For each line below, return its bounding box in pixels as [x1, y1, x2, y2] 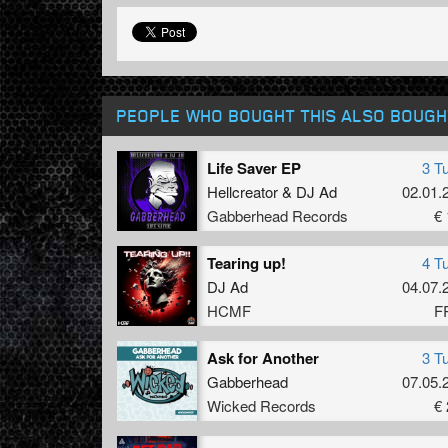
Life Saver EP [207, 156, 301, 179]
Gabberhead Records [207, 204, 348, 226]
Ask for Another [207, 346, 319, 369]
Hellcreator [207, 180, 278, 202]
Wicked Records [207, 394, 316, 416]
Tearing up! [207, 251, 286, 274]
